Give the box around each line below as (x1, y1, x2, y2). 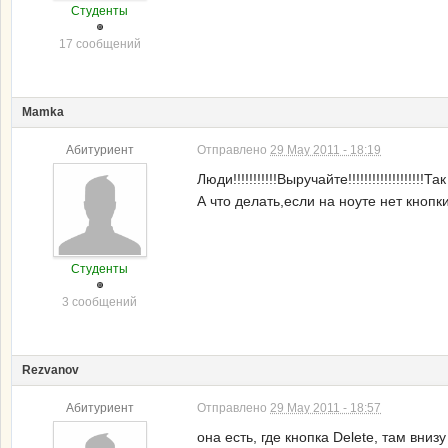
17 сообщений (58, 37, 141, 51)
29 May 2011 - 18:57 (270, 401, 381, 415)
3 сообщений (62, 295, 137, 309)
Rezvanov (22, 363, 79, 377)
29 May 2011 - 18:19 (270, 143, 381, 157)
